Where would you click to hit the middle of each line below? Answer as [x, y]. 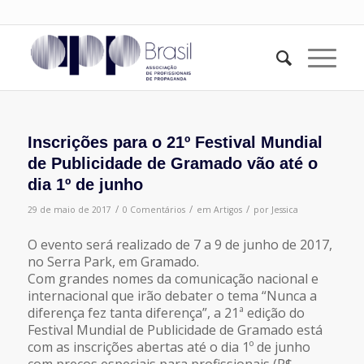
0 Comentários [154, 210]
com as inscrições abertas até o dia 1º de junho [169, 347]
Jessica [284, 210]
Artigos [227, 210]
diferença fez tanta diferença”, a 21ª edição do [166, 312]
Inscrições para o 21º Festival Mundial [175, 142]
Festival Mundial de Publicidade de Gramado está [175, 329]
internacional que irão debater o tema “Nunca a [172, 295]
